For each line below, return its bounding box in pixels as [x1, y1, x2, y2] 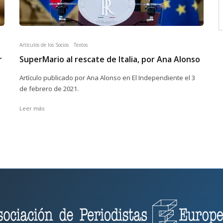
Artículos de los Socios [19, 41, 69, 48]
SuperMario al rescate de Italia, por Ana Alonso [19, 54, 200, 65]
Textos [74, 41, 88, 48]
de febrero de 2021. [19, 84, 79, 93]
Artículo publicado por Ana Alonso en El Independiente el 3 [19, 73, 195, 82]
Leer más [19, 105, 44, 112]
